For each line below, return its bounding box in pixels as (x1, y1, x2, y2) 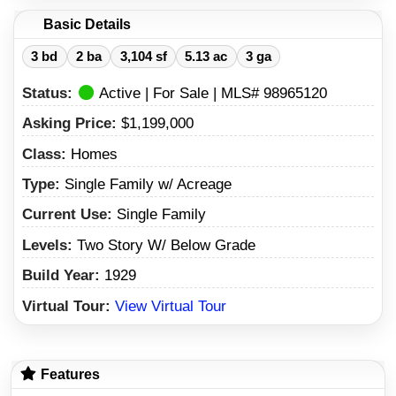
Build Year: (22, 267, 104, 285)
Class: (22, 145, 71, 163)
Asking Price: (22, 115, 121, 133)
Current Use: (22, 206, 117, 224)
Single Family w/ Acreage (65, 175, 232, 193)
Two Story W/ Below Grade (77, 236, 255, 254)
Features (36, 366, 100, 382)
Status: (22, 84, 77, 102)
